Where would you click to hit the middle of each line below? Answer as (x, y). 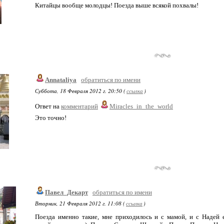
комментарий (79, 106)
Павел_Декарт (66, 192)
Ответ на (48, 106)
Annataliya (61, 80)
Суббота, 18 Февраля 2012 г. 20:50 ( (80, 91)
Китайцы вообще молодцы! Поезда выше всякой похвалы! (117, 5)
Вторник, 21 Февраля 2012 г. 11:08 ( (80, 203)
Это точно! (51, 118)
